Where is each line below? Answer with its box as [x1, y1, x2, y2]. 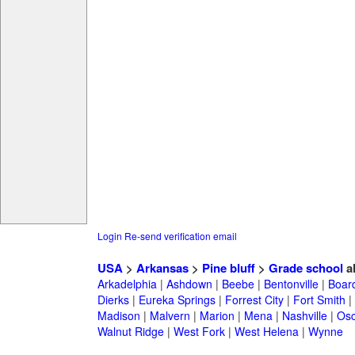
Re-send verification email [124, 229, 237, 243]
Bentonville [263, 276, 319, 292]
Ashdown [166, 276, 212, 292]
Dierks [97, 292, 129, 308]
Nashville [281, 307, 327, 324]
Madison [97, 307, 140, 324]
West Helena [234, 323, 299, 340]
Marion [199, 307, 235, 324]
